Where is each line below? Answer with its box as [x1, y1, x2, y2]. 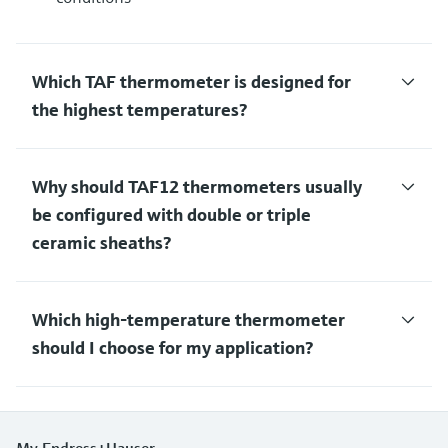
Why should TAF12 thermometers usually [32, 175, 362, 199]
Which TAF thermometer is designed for [32, 70, 351, 94]
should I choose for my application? [32, 336, 313, 360]
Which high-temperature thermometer [32, 308, 345, 332]
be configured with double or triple [32, 203, 311, 227]
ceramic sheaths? [32, 231, 171, 255]
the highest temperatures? [32, 98, 247, 122]
